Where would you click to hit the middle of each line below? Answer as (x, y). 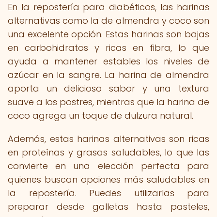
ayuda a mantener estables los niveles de (108, 61)
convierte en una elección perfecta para (108, 166)
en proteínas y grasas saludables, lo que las (108, 152)
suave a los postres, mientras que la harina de (108, 102)
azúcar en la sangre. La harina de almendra (108, 75)
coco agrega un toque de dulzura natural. (101, 116)
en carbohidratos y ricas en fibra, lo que (108, 48)
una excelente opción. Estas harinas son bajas (108, 34)
